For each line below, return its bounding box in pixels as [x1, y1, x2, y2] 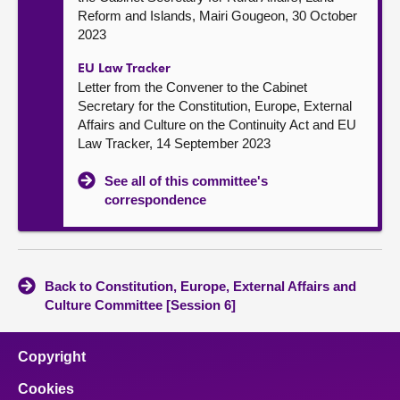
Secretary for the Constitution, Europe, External [78, 98, 352, 113]
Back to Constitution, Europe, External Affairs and [45, 279, 356, 294]
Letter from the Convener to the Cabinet [78, 79, 307, 95]
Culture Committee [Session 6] [45, 297, 236, 312]
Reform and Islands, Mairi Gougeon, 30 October [78, 8, 357, 23]
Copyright [18, 349, 86, 364]
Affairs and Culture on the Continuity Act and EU [78, 117, 356, 132]
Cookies [18, 381, 74, 396]
